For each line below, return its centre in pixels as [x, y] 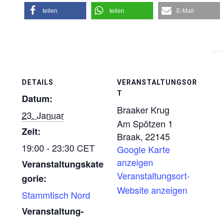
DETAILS [38, 82]
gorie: [34, 178]
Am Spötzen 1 [145, 123]
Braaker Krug [143, 110]
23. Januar [43, 115]
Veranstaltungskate [63, 164]
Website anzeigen [152, 190]
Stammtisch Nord [56, 195]
